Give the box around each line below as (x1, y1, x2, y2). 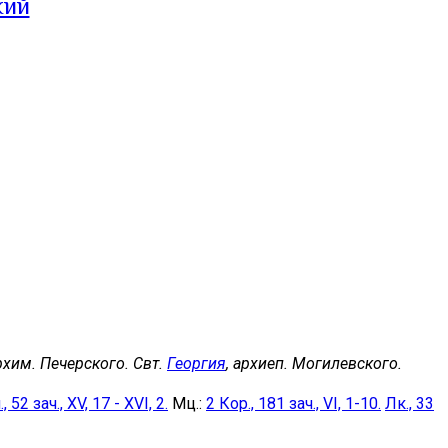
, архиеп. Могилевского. (226, 353, 402, 373)
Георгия (167, 353, 226, 373)
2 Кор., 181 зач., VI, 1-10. (206, 393, 381, 413)
